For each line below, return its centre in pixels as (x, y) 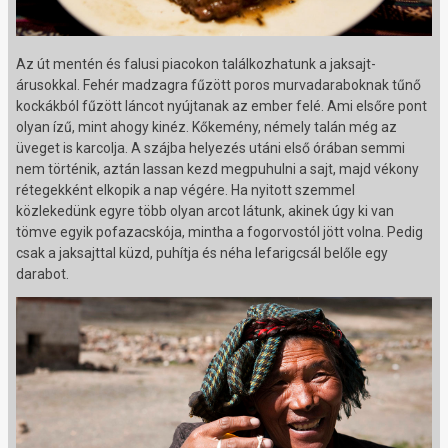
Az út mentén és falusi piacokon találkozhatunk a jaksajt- (196, 63)
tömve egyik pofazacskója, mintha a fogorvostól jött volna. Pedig (219, 231)
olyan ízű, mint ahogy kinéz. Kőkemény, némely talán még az (206, 126)
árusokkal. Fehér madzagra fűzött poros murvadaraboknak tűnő (218, 84)
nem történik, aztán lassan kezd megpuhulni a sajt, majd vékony (217, 168)
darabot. (42, 273)
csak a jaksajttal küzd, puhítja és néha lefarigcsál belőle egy (202, 252)
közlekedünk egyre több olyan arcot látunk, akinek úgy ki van (205, 210)
